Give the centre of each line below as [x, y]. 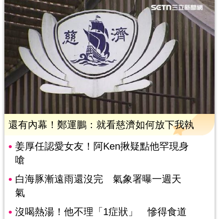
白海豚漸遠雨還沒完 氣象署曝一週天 [98, 179]
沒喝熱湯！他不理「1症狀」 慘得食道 [101, 211]
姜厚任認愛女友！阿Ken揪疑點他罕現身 [102, 146]
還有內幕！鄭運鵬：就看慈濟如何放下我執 [101, 124]
